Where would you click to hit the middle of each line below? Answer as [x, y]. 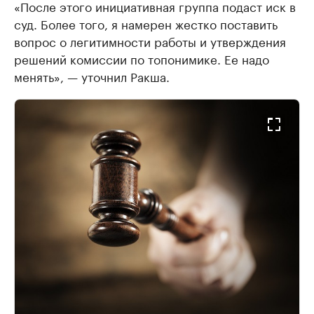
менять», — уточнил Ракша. [92, 76]
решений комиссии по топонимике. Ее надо [142, 59]
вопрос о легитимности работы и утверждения [150, 41]
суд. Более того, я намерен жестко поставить [146, 23]
